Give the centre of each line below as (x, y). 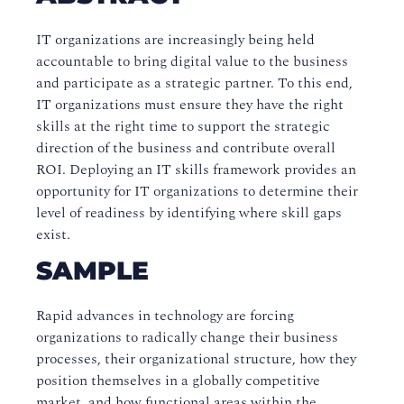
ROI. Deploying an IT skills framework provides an (196, 170)
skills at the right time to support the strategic (183, 126)
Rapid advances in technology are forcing (165, 316)
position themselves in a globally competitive (178, 381)
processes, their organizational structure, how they (196, 359)
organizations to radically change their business (187, 337)
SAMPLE (92, 271)
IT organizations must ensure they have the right (190, 105)
